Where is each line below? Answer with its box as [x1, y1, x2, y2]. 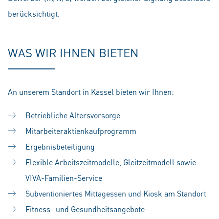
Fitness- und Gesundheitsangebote [25, 204, 145, 214]
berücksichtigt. [8, 8, 60, 19]
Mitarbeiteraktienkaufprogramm [25, 126, 140, 136]
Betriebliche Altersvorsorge [25, 110, 120, 120]
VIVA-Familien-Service [25, 173, 102, 183]
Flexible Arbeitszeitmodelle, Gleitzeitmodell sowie [25, 157, 196, 167]
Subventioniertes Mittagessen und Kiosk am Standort [25, 188, 206, 198]
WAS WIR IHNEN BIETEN [8, 45, 139, 60]
